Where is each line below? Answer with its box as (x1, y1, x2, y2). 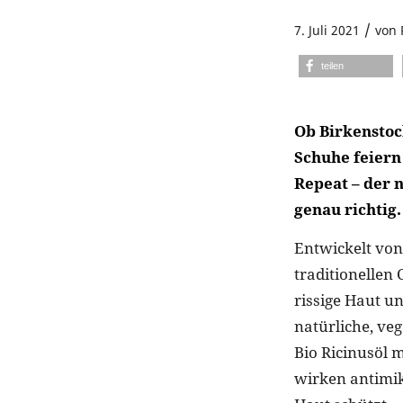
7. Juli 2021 (294, 22, 360, 39)
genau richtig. (294, 198, 401, 219)
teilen (321, 60, 344, 71)
